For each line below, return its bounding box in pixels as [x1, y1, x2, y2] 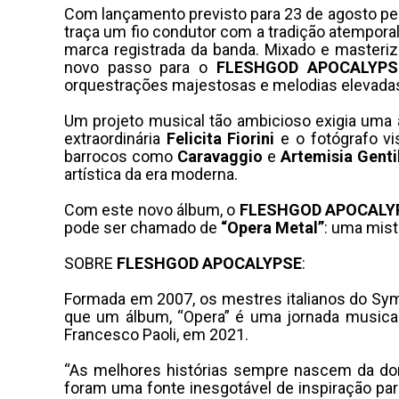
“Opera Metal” [221, 218, 324, 237]
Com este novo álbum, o [64, 200, 240, 219]
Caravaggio [177, 147, 263, 166]
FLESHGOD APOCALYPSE [117, 254, 302, 273]
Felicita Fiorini [166, 129, 275, 148]
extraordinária [64, 129, 167, 148]
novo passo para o [64, 58, 216, 77]
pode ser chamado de [64, 218, 221, 237]
